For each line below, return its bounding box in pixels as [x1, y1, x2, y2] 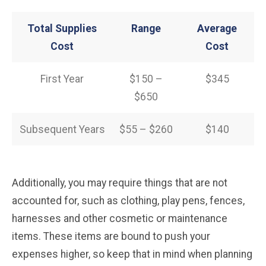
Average [197, 22, 237, 34]
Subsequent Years [19, 123, 105, 135]
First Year [40, 72, 84, 85]
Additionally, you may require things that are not [12, 176, 227, 189]
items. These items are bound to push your [12, 230, 210, 242]
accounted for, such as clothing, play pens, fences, [12, 194, 245, 207]
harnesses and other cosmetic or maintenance [12, 212, 227, 224]
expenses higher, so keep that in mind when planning [12, 248, 252, 260]
